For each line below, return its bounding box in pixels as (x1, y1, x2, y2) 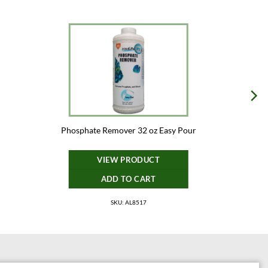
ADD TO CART (100, 173, 156, 184)
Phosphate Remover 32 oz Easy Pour (60, 125, 196, 136)
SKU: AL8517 (110, 198, 147, 206)
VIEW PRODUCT (97, 154, 160, 165)
